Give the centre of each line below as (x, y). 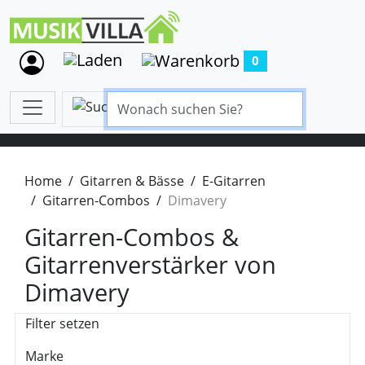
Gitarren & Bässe (132, 181)
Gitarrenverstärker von (150, 264)
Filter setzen (62, 323)
